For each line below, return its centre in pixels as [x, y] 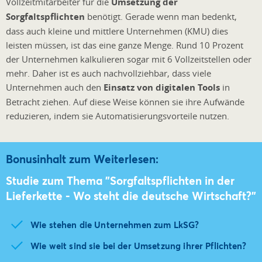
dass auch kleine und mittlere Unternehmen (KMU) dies [117, 31]
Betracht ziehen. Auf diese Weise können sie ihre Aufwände [125, 101]
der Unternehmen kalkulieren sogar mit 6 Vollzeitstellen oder [129, 59]
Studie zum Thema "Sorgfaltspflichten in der [120, 181]
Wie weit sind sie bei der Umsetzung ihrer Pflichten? [138, 246]
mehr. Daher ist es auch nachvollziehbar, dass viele [108, 73]
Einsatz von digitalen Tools [162, 87]
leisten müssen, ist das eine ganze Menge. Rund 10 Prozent [125, 45]
